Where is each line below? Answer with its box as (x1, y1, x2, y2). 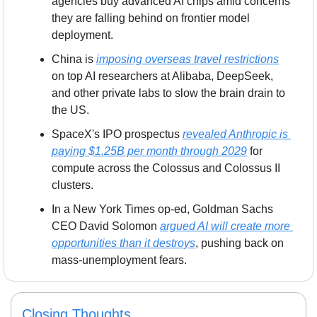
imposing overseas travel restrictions (96, 52, 279, 65)
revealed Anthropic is (183, 127, 288, 140)
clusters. (52, 178, 93, 191)
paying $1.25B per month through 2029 (52, 144, 247, 157)
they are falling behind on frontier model (52, 11, 250, 24)
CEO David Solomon (52, 219, 160, 232)
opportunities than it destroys (52, 236, 195, 249)
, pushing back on (195, 236, 284, 249)
